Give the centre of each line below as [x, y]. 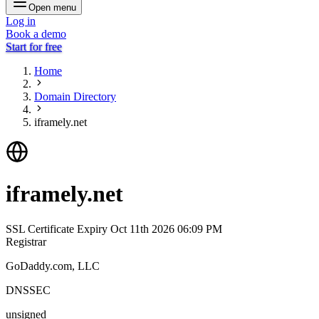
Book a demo [36, 34]
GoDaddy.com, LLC [53, 266]
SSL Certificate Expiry [58, 229]
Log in [21, 21]
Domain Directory [75, 96]
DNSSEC [28, 290]
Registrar [26, 241]
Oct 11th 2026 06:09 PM [166, 229]
